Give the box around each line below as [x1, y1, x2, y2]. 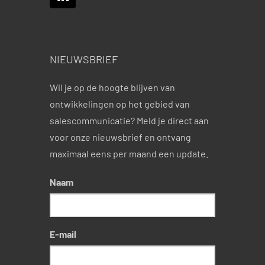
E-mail [50, 228, 76, 240]
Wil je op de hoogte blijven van [50, 82, 175, 93]
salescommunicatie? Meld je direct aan [50, 115, 209, 126]
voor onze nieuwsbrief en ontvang [50, 131, 191, 143]
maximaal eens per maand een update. [50, 148, 210, 159]
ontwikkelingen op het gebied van [50, 98, 190, 109]
